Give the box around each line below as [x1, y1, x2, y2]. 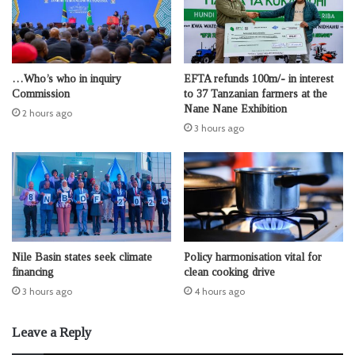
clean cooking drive [184, 266, 275, 279]
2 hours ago [22, 107, 72, 119]
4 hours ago [194, 285, 245, 298]
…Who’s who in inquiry [12, 73, 121, 85]
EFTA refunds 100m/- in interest [184, 73, 334, 85]
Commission [12, 88, 70, 100]
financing [12, 266, 54, 279]
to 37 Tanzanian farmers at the [184, 88, 327, 100]
